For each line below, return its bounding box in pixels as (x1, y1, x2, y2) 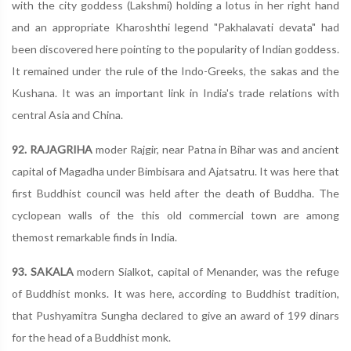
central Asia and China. (12, 108, 123, 121)
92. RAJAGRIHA (12, 143, 92, 156)
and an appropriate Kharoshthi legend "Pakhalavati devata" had (12, 20, 339, 34)
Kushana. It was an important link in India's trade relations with (12, 86, 339, 100)
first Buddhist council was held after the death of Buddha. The (12, 186, 339, 200)
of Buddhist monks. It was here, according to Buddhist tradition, (12, 287, 339, 300)
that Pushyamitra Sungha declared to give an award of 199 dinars (12, 309, 339, 322)
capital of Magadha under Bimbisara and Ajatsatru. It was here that (12, 165, 339, 178)
